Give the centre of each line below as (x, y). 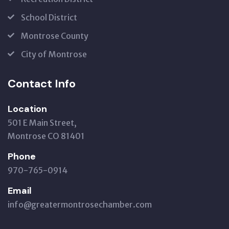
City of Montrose (54, 54)
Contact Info (42, 83)
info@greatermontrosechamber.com (80, 204)
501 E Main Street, (42, 122)
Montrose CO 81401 (46, 136)
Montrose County (55, 36)
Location (27, 109)
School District (49, 17)
